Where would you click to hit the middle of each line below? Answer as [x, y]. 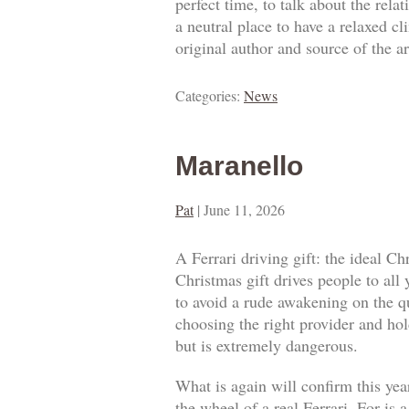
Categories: [210, 96]
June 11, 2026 [244, 210]
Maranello [239, 166]
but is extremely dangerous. [267, 346]
